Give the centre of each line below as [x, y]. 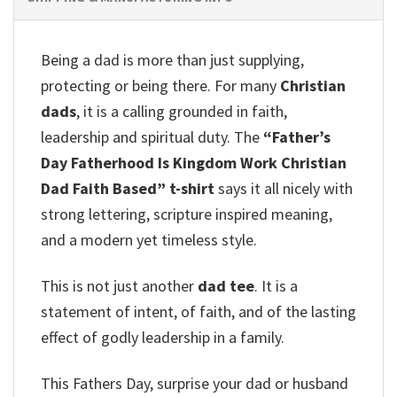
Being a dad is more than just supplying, [172, 59]
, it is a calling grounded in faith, [182, 111]
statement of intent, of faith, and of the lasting [198, 312]
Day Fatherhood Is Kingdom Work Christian [194, 162]
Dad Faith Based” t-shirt [128, 188]
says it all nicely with [284, 188]
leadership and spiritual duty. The [152, 136]
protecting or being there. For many [160, 85]
